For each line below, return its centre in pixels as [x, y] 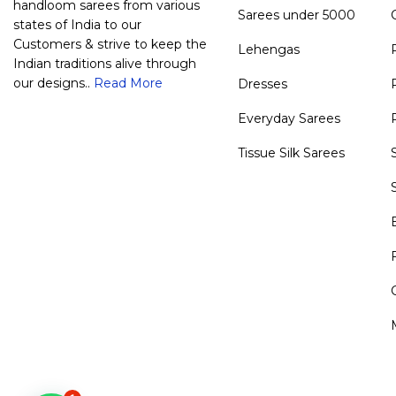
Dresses [263, 84]
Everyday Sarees [289, 118]
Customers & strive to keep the [110, 44]
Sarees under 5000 [297, 15]
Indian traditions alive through [105, 63]
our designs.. [53, 83]
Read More [128, 83]
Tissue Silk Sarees [291, 152]
